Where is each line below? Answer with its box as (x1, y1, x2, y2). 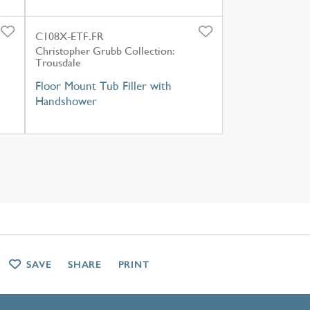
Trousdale (35, 55, 81, 69)
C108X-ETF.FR (35, 29, 104, 43)
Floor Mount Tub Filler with (35, 78, 172, 93)
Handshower (35, 93, 97, 108)
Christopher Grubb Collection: (35, 44, 175, 57)
